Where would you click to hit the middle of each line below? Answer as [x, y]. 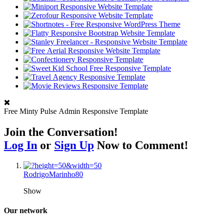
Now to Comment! [141, 145]
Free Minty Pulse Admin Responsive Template [76, 111]
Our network [26, 210]
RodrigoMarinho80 [53, 175]
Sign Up [74, 145]
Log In [21, 145]
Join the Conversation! [62, 132]
